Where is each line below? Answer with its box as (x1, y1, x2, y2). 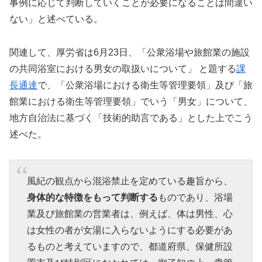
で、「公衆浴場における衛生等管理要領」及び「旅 (37, 80, 253, 90)
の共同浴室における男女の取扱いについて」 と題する (9, 63, 236, 74)
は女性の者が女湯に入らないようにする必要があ (26, 225, 233, 235)
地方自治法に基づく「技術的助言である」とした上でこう (9, 112, 253, 123)
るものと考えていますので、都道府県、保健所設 (26, 242, 233, 251)
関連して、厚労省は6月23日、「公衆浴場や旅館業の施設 (9, 47, 250, 57)
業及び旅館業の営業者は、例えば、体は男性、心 (26, 209, 233, 219)
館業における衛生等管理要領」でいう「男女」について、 (9, 96, 253, 106)
